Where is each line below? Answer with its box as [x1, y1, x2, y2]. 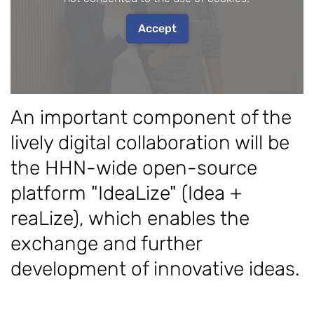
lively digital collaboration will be [11, 130, 289, 154]
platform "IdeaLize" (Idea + [11, 181, 243, 205]
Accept [137, 21, 177, 35]
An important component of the [11, 105, 292, 129]
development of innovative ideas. [11, 257, 300, 280]
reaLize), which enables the [11, 206, 250, 230]
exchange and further [11, 231, 202, 255]
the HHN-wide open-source [11, 156, 257, 179]
